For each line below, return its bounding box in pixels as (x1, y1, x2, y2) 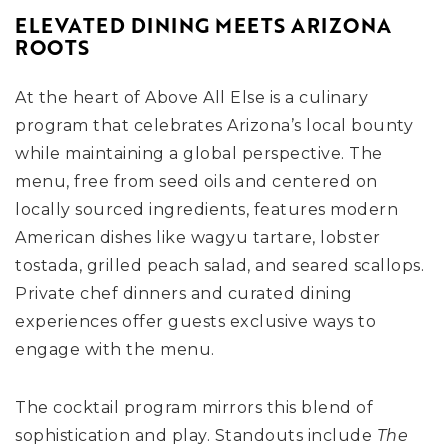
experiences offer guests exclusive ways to (15, 312, 376, 332)
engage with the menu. (15, 340, 215, 360)
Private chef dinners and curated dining (15, 284, 353, 304)
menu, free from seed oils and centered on (15, 172, 378, 192)
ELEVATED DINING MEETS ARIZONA (15, 11, 392, 41)
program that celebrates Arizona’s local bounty (15, 116, 413, 136)
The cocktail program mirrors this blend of (15, 398, 373, 418)
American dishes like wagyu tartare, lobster (15, 228, 381, 248)
